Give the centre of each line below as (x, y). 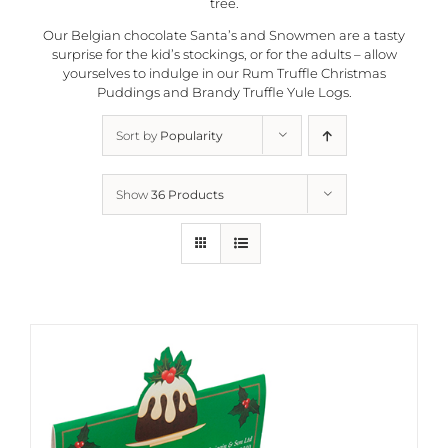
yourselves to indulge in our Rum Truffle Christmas (224, 72)
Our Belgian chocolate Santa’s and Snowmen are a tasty (224, 34)
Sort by (137, 135)
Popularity (191, 135)
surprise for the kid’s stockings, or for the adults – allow (224, 53)
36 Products (187, 194)
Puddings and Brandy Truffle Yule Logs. (224, 91)
